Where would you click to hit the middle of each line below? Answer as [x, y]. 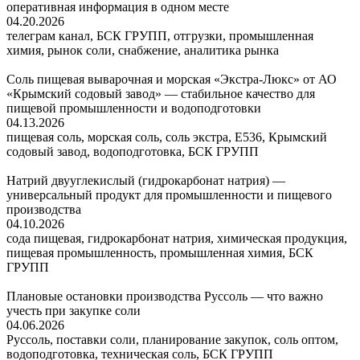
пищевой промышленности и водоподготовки [134, 108]
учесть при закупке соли [74, 310]
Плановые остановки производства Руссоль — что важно [165, 296]
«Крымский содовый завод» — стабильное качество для [161, 93]
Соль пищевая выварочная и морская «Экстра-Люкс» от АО [172, 79]
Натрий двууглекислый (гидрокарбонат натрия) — [146, 180]
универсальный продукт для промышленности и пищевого [169, 194]
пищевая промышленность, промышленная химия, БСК [160, 252]
